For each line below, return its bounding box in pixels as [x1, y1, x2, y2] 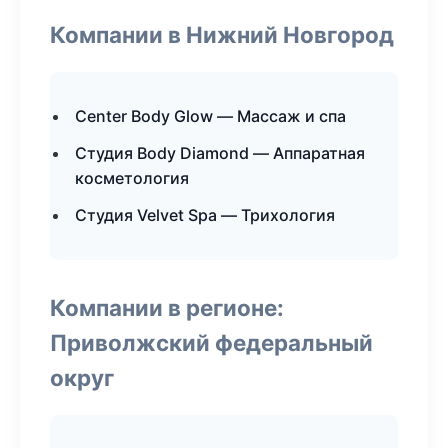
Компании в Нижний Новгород [50, 21, 394, 48]
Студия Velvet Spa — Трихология [75, 205, 335, 225]
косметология [75, 168, 189, 188]
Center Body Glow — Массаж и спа [75, 106, 346, 126]
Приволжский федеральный [50, 329, 373, 356]
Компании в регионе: [50, 294, 284, 321]
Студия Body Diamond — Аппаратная [75, 143, 365, 163]
